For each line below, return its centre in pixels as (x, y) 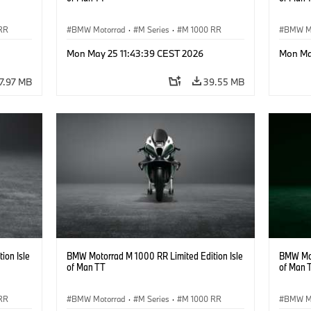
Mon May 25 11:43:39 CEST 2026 (135, 53)
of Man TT (86, 267)
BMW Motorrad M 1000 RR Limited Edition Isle (154, 255)
